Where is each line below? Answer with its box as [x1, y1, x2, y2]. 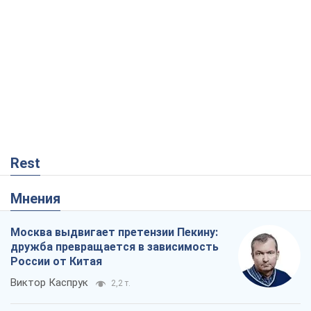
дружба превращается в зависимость [10, 240, 219, 254]
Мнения [22, 190, 60, 208]
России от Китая [10, 255, 102, 269]
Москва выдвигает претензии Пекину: [10, 226, 218, 239]
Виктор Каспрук [10, 276, 88, 289]
